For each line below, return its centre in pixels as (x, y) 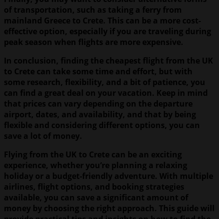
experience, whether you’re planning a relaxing (96, 165)
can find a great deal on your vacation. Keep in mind (106, 93)
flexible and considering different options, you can (102, 125)
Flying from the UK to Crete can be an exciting (93, 154)
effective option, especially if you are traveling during (108, 31)
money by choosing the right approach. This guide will (109, 208)
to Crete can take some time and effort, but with (98, 71)
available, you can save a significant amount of (96, 197)
